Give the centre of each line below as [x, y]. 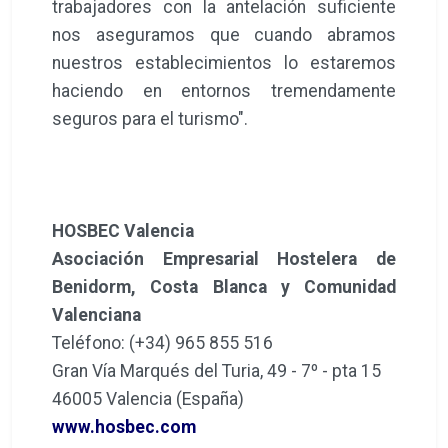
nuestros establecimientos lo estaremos [224, 62]
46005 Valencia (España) [148, 398]
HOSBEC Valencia [123, 230]
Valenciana [96, 314]
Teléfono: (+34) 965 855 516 [162, 342]
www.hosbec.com [124, 426]
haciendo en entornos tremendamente [224, 90]
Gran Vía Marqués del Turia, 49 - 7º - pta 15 [218, 370]
